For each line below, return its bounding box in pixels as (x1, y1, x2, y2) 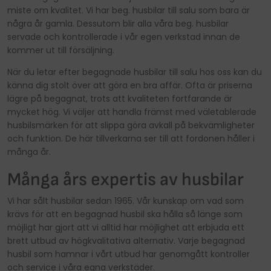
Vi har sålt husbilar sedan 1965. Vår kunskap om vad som (7, 195, 244, 207)
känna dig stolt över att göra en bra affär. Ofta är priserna (7, 79, 252, 92)
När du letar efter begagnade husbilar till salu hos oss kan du (7, 66, 262, 79)
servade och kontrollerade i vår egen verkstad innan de (7, 31, 240, 44)
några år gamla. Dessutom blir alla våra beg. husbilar (7, 18, 229, 30)
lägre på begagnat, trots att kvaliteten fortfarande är (7, 93, 232, 105)
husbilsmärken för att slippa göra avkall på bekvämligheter (7, 119, 255, 132)
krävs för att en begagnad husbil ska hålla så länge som (7, 208, 243, 221)
